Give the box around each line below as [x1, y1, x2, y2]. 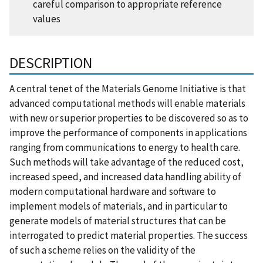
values [33, 12, 60, 26]
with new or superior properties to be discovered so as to [9, 112, 248, 125]
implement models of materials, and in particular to [9, 200, 228, 213]
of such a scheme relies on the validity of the [9, 244, 195, 257]
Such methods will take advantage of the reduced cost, [9, 156, 244, 169]
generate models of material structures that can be [9, 214, 226, 228]
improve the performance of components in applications [9, 126, 247, 140]
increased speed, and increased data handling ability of [9, 170, 241, 184]
